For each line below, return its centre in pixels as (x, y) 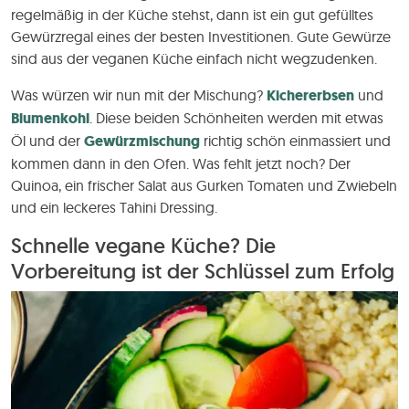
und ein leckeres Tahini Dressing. (114, 207)
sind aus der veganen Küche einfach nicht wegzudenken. (194, 58)
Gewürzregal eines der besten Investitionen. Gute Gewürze (201, 36)
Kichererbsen (310, 95)
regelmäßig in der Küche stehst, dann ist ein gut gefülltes (192, 14)
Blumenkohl (50, 118)
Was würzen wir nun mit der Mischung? (139, 94)
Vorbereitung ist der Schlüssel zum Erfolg (203, 271)
